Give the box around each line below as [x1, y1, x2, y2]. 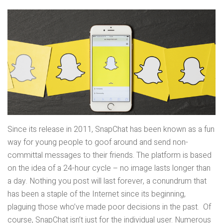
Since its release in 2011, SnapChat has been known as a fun [7, 123, 215, 136]
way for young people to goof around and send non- [7, 136, 188, 149]
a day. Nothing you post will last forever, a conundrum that [7, 175, 207, 188]
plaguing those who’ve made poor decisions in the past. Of [7, 201, 211, 214]
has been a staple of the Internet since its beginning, [7, 188, 186, 201]
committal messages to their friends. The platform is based [7, 149, 212, 162]
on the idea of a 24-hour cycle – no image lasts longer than [7, 162, 211, 175]
